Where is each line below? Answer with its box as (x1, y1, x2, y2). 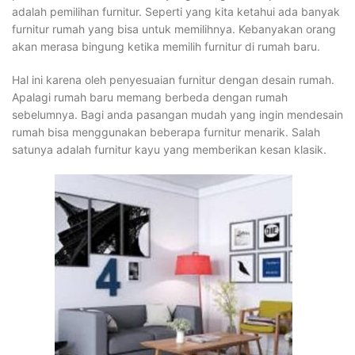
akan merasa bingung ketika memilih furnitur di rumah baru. (12, 40, 320, 53)
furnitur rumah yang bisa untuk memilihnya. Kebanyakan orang (12, 22, 336, 36)
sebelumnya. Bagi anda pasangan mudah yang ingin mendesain (12, 108, 343, 121)
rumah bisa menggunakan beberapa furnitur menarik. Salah (12, 125, 320, 139)
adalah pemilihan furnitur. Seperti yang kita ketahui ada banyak (12, 5, 340, 18)
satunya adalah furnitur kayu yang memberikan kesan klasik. (12, 143, 326, 156)
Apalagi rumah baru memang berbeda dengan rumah (12, 90, 288, 104)
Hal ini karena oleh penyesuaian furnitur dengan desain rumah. (12, 73, 334, 86)
